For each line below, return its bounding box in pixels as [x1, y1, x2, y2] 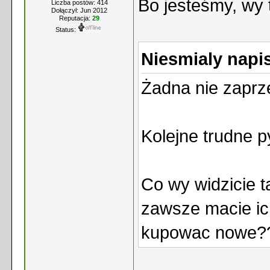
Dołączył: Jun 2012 [51, 7, 107, 14]
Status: [55, 26, 76, 33]
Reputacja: [59, 14, 92, 22]
